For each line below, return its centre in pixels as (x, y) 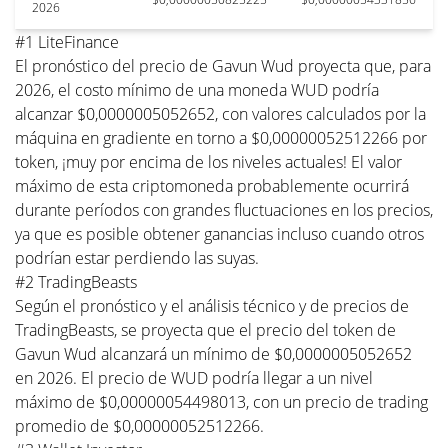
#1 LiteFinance (67, 42)
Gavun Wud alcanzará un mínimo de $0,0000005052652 (213, 354)
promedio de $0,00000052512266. (139, 426)
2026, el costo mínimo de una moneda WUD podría (197, 90)
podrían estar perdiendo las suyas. (137, 258)
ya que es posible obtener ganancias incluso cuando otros (219, 234)
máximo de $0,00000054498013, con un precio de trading (221, 402)
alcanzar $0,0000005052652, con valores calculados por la (220, 114)
